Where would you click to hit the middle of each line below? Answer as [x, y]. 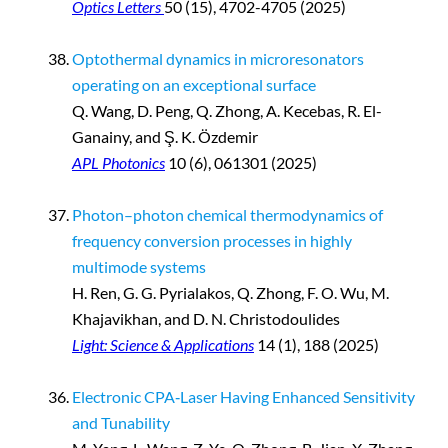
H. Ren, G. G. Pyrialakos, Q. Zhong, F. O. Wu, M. [230, 293]
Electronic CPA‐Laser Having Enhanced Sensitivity [243, 397]
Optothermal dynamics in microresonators [218, 59]
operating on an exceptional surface [194, 85]
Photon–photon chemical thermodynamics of [227, 215]
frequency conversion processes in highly [212, 241]
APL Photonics [118, 163]
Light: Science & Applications [163, 345]
